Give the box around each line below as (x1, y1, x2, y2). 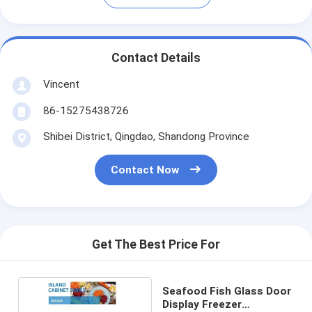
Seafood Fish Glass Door (162, 284, 292, 297)
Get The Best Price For (92, 237, 220, 252)
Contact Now (111, 164, 180, 177)
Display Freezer (162, 297, 242, 311)
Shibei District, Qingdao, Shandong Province (42, 130, 249, 143)
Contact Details (111, 51, 201, 65)
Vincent (42, 77, 79, 91)
